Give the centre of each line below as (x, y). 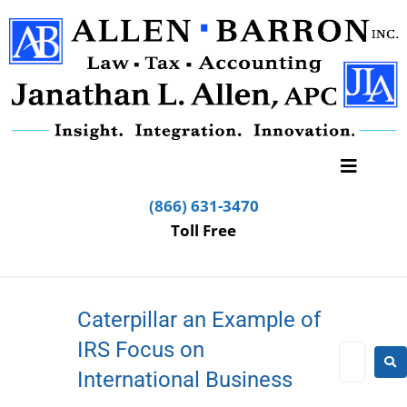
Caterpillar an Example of (199, 320)
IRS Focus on (141, 350)
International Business (185, 380)
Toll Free (203, 231)
